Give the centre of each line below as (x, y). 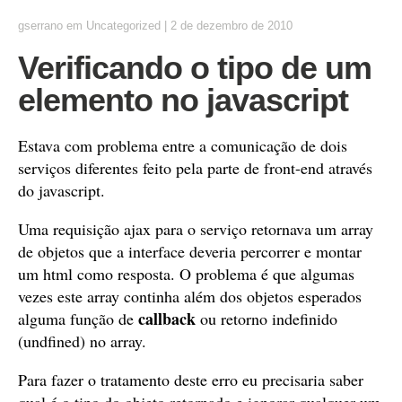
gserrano (40, 26)
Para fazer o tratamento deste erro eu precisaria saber (191, 380)
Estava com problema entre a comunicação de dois (183, 145)
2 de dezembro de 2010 (232, 26)
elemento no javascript (183, 100)
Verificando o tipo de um (195, 68)
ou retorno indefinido (267, 319)
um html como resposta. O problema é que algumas (186, 274)
